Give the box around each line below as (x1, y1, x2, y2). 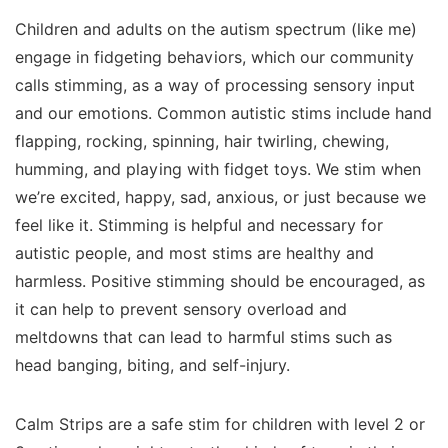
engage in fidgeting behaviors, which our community (15, 48, 414, 68)
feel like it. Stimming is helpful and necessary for (15, 216, 383, 236)
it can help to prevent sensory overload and (15, 300, 347, 320)
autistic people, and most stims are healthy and (15, 244, 374, 264)
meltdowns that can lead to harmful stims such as (15, 328, 392, 348)
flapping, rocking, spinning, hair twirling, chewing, (15, 132, 389, 152)
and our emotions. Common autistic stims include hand (15, 104, 432, 124)
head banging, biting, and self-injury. (15, 356, 290, 376)
